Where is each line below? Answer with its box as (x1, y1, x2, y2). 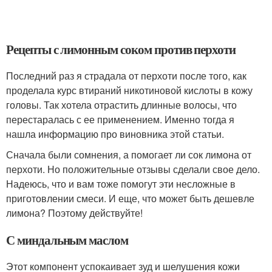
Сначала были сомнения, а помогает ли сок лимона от (6, 148, 251, 161)
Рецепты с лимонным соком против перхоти (6, 40, 236, 58)
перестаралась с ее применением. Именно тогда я (6, 112, 234, 126)
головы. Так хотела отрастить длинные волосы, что (6, 98, 237, 112)
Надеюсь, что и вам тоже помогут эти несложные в (6, 177, 236, 191)
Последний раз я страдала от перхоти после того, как (6, 69, 246, 83)
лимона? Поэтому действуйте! (6, 206, 143, 220)
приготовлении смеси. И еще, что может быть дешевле (6, 191, 254, 205)
